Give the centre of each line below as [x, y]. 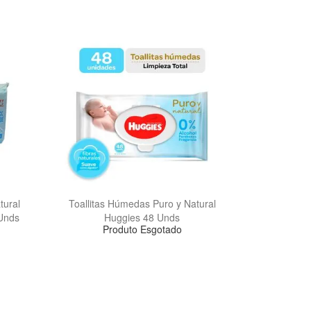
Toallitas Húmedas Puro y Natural [142, 203]
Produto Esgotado [142, 229]
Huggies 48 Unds [142, 217]
